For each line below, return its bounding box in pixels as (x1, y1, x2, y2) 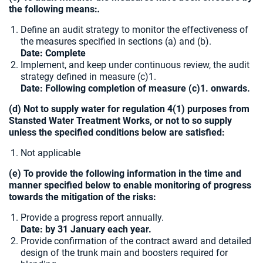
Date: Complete (21, 48, 86, 59)
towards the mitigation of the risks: (9, 191, 156, 203)
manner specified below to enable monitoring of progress (9, 180, 251, 191)
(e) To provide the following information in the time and (9, 168, 241, 179)
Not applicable (21, 147, 80, 159)
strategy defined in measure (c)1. (21, 71, 156, 82)
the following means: (9, 4, 97, 15)
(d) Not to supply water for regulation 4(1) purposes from (9, 103, 249, 114)
